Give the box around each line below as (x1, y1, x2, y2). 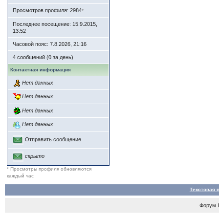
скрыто (24, 153, 44, 159)
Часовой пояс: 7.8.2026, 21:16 (12, 41, 87, 47)
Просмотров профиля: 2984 (12, 7, 82, 14)
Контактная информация (10, 67, 71, 73)
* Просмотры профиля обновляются (6, 166, 91, 172)
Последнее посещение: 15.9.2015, (12, 21, 97, 27)
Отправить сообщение (24, 136, 81, 143)
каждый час (6, 173, 34, 178)
